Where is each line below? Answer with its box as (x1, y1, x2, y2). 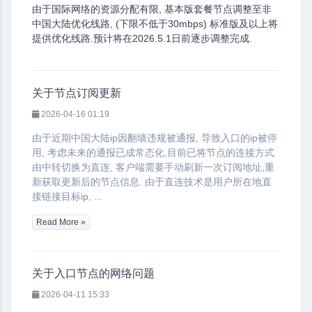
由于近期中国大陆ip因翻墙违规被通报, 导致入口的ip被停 (32, 132, 277, 143)
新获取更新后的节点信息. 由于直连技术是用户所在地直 (32, 176, 272, 187)
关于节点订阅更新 (32, 87, 121, 99)
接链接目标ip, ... (32, 191, 102, 202)
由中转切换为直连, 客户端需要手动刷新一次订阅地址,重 (32, 162, 274, 173)
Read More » (36, 217, 86, 228)
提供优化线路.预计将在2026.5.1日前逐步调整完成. (32, 33, 252, 44)
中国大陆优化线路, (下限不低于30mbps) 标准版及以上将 (32, 18, 278, 29)
